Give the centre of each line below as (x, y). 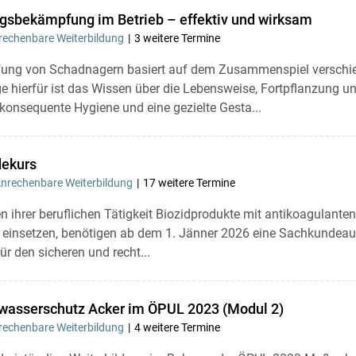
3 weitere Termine (177, 38)
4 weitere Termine (177, 327)
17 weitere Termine (189, 183)
